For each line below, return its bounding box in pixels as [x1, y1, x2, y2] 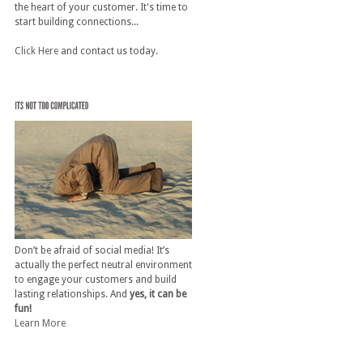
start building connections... [14, 15, 139, 28]
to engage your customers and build [14, 274, 177, 286]
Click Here [14, 45, 58, 57]
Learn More [14, 318, 66, 330]
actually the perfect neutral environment [14, 259, 192, 271]
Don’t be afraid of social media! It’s [14, 245, 169, 257]
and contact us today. [58, 45, 158, 57]
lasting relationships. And [14, 288, 130, 301]
